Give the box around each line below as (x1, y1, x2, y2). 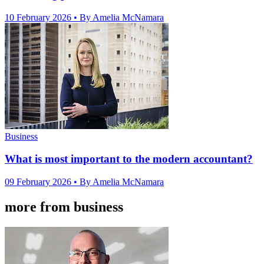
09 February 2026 (5, 177, 74, 187)
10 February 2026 (5, 12, 74, 22)
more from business (5, 199, 123, 215)
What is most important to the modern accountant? (5, 153, 253, 166)
